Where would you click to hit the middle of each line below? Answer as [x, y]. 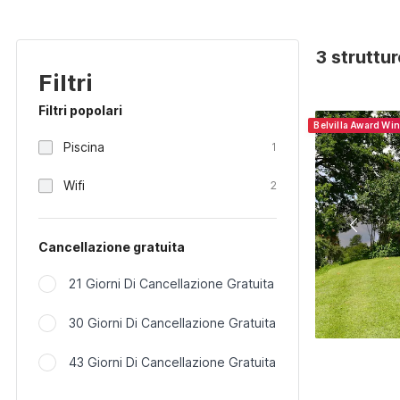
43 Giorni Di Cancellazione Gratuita [172, 362]
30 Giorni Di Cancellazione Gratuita [172, 323]
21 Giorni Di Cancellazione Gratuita [171, 283]
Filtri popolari [80, 110]
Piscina [84, 147]
